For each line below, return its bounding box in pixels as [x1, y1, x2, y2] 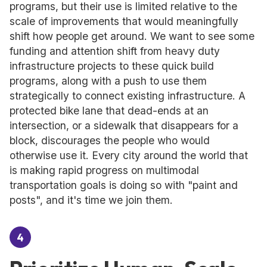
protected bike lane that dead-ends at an [10, 104, 209, 117]
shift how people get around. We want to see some [10, 30, 254, 42]
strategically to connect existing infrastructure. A [10, 89, 246, 102]
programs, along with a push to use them [10, 74, 207, 87]
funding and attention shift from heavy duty [10, 45, 220, 57]
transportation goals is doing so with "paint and [10, 179, 238, 191]
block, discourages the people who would [10, 134, 210, 147]
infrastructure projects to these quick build [10, 60, 214, 72]
